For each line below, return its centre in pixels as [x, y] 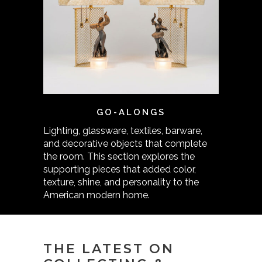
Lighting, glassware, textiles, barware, [123, 131]
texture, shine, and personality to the [121, 182]
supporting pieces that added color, [120, 169]
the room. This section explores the [119, 156]
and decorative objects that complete [125, 144]
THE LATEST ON [109, 249]
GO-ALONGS [131, 112]
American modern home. [96, 195]
